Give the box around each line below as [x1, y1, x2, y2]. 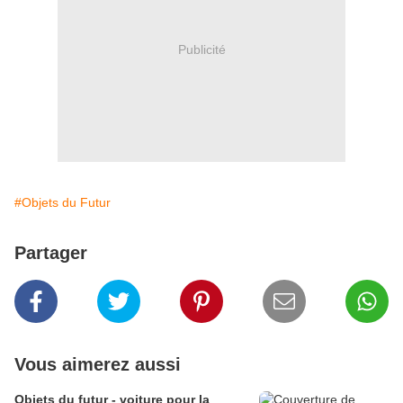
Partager [14, 243, 87, 264]
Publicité [177, 41, 226, 57]
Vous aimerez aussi [14, 354, 181, 375]
